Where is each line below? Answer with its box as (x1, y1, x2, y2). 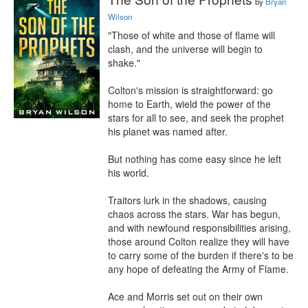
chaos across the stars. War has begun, (108, 207, 280, 221)
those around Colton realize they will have (108, 234, 289, 248)
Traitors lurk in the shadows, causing (108, 193, 267, 207)
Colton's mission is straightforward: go (108, 83, 273, 97)
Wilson (108, 11, 132, 22)
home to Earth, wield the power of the (108, 97, 271, 111)
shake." (108, 56, 140, 69)
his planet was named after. (108, 124, 228, 138)
